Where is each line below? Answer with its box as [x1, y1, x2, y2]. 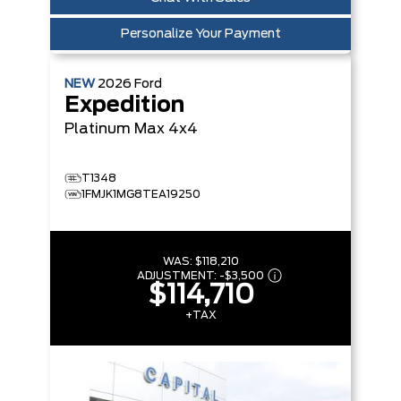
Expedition [64, 94, 184, 116]
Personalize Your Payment [120, 27, 281, 40]
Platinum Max [64, 121, 165, 136]
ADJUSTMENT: [137, 269, 219, 281]
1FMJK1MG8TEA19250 [81, 188, 200, 200]
